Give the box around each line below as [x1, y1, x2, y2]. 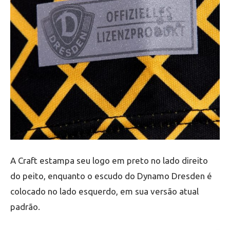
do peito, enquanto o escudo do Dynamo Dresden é [10, 171, 212, 181]
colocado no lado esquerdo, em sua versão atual [10, 186, 199, 197]
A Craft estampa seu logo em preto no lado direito [10, 156, 208, 166]
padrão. [10, 202, 40, 212]
